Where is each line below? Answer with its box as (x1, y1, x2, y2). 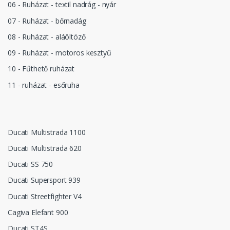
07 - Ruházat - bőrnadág (8, 15, 86, 26)
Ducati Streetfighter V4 (8, 191, 82, 201)
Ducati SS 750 (8, 159, 53, 169)
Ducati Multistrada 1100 (8, 127, 86, 137)
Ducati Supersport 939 (8, 175, 81, 185)
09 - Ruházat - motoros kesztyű (8, 48, 111, 58)
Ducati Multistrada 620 (8, 143, 82, 153)
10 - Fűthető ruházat (8, 64, 75, 74)
